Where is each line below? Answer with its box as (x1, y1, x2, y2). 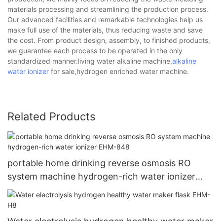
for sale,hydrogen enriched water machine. (49, 67, 189, 75)
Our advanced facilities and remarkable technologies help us (7, 15, 203, 24)
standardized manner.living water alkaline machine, (7, 56, 172, 65)
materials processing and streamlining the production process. (7, 4, 208, 13)
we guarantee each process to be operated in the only (7, 46, 183, 55)
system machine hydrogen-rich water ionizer (7, 171, 195, 182)
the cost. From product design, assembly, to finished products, (7, 36, 210, 44)
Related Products (7, 110, 96, 123)
